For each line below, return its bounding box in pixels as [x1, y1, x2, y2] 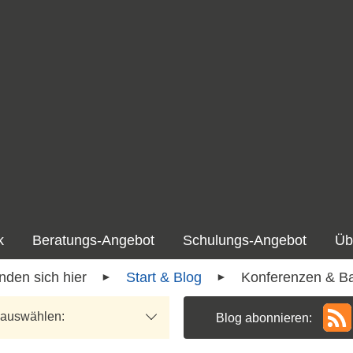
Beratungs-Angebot [32, 232, 154, 249]
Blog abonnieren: [215, 310, 312, 325]
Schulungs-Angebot [183, 232, 307, 249]
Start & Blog [125, 269, 202, 286]
